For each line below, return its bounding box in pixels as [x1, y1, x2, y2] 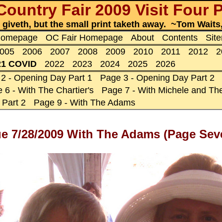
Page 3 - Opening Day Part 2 [100, 73, 215, 83]
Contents [162, 33, 198, 43]
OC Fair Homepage [46, 33, 123, 43]
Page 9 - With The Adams [34, 98, 135, 108]
